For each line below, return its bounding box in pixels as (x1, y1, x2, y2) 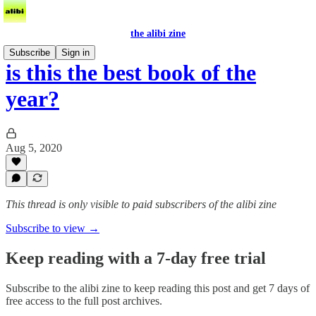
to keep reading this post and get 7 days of (120, 281, 310, 294)
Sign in (61, 47, 90, 58)
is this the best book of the (6, 60, 256, 86)
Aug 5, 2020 (6, 141, 62, 154)
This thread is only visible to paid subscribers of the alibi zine (6, 198, 276, 210)
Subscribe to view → (6, 222, 99, 234)
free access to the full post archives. (6, 294, 162, 307)
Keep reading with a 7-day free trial (6, 248, 266, 267)
